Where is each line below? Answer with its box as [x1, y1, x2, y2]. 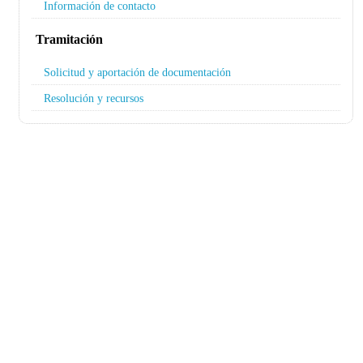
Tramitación [36, 32, 103, 46]
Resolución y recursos [44, 92, 143, 105]
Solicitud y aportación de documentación [44, 66, 231, 79]
